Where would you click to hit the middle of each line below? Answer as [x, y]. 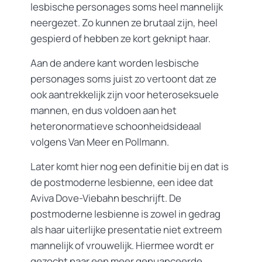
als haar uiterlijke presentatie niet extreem [126, 230]
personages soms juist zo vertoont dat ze [123, 79]
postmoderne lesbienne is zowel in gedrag [125, 214]
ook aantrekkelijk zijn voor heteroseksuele [125, 94]
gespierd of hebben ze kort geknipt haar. [120, 38]
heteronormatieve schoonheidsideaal [116, 126]
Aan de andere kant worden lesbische [115, 63]
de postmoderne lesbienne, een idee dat [122, 182]
